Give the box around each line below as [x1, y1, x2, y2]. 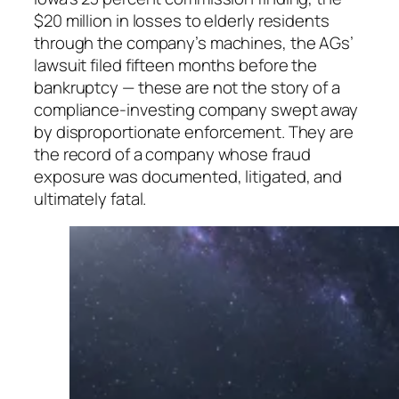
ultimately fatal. [34, 186, 147, 210]
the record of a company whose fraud [34, 142, 311, 166]
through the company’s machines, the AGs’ [34, 30, 354, 54]
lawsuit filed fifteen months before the [34, 53, 318, 77]
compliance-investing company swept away [34, 97, 359, 121]
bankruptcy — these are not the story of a [34, 75, 340, 99]
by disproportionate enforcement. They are [34, 119, 354, 143]
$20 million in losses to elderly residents [34, 8, 330, 32]
